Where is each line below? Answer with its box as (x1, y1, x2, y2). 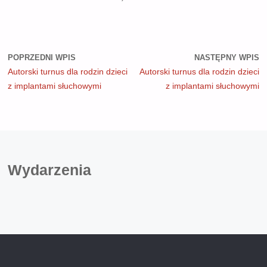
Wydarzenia (7, 161, 91, 178)
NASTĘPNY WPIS (194, 53, 260, 62)
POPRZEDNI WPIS (7, 53, 76, 62)
